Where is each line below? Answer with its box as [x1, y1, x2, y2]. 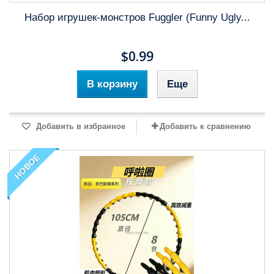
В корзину [86, 78, 138, 90]
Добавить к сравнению [159, 122, 251, 131]
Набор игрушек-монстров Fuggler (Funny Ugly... [24, 12, 250, 23]
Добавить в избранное [34, 122, 125, 131]
